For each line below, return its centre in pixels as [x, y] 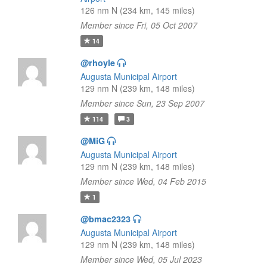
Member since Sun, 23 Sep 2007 [142, 103]
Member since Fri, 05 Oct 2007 [139, 25]
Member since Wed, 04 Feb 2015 [143, 181]
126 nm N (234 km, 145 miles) [137, 10]
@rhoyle [97, 63]
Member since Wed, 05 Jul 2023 [141, 259]
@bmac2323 [105, 219]
